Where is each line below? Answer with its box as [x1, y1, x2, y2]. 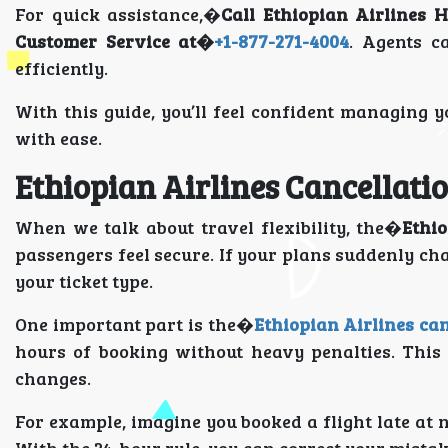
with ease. [15, 126, 102, 150]
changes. [15, 366, 91, 390]
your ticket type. [15, 269, 153, 293]
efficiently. [15, 56, 108, 80]
